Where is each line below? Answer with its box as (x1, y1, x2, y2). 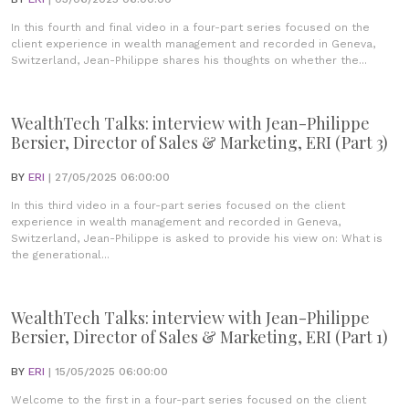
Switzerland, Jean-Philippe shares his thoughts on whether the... (11, 54, 367, 67)
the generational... (11, 248, 110, 261)
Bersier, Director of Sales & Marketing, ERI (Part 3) (11, 131, 388, 153)
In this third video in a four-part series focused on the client (11, 199, 345, 212)
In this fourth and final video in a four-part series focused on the (11, 21, 370, 34)
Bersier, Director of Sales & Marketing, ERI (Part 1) (11, 326, 388, 348)
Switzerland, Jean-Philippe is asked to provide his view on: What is (11, 232, 383, 245)
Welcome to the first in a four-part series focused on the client (11, 393, 366, 406)
